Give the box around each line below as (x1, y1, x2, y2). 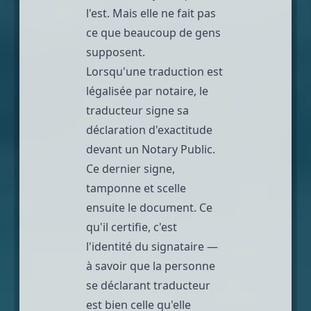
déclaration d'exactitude (86, 121, 212, 137)
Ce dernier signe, (86, 160, 175, 176)
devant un (86, 141, 142, 157)
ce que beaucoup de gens (86, 24, 221, 40)
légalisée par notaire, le (86, 83, 208, 99)
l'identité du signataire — (86, 238, 218, 254)
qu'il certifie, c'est (86, 219, 177, 235)
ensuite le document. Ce (86, 199, 212, 215)
